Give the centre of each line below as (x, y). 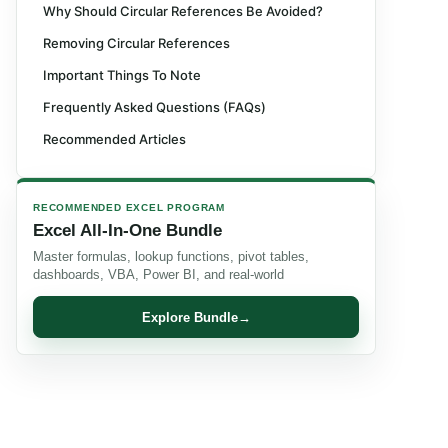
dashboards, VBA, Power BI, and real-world (158, 274)
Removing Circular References (136, 43)
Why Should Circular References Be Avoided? (183, 11)
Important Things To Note (122, 75)
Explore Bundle (189, 317)
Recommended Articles (114, 139)
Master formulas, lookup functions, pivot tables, (171, 256)
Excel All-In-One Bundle (127, 230)
